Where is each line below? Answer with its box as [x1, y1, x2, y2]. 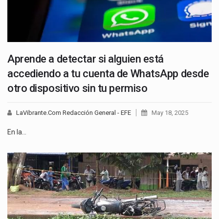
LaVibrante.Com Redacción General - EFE [16, 109, 131, 117]
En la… [7, 128, 26, 136]
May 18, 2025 [152, 109, 188, 117]
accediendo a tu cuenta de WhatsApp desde [7, 67, 209, 80]
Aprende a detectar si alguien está [7, 53, 164, 66]
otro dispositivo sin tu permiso [7, 82, 148, 95]
